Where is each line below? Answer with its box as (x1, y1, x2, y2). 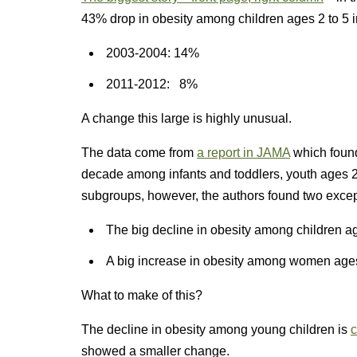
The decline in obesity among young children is (81, 323, 351, 336)
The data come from (81, 146, 197, 159)
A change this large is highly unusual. (81, 112, 292, 125)
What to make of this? (81, 288, 202, 302)
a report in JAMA (197, 146, 290, 159)
